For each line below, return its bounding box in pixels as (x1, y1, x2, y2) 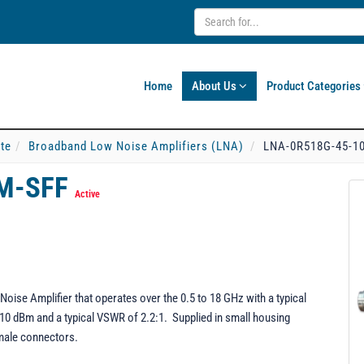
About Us (192, 79, 239, 93)
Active (75, 188, 100, 200)
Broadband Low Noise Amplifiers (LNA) (28, 139, 244, 154)
